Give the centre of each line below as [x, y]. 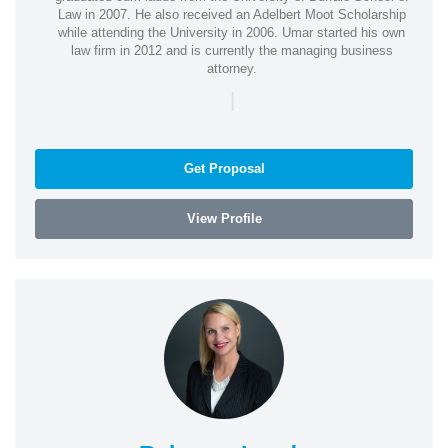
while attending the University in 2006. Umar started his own [231, 32]
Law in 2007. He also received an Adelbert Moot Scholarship [231, 14]
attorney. [231, 68]
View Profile [224, 218]
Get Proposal [224, 168]
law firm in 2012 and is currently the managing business [231, 50]
